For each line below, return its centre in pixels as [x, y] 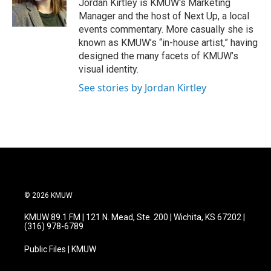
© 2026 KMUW [48, 195]
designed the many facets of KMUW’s [158, 56]
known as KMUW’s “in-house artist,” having [168, 42]
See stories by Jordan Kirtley [142, 87]
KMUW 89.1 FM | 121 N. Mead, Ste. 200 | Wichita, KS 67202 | [135, 217]
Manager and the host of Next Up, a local [164, 16]
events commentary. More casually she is [166, 29]
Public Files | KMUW [60, 249]
